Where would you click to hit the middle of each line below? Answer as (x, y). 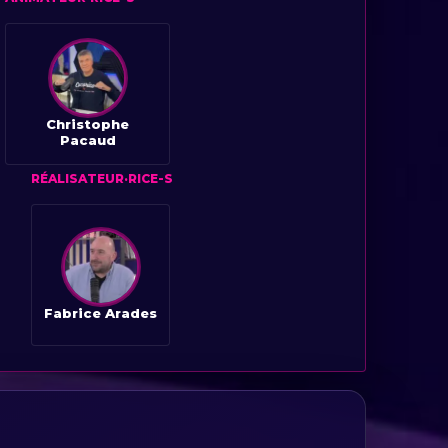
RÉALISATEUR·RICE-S (102, 178)
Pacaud (87, 140)
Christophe (87, 124)
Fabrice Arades (100, 313)
